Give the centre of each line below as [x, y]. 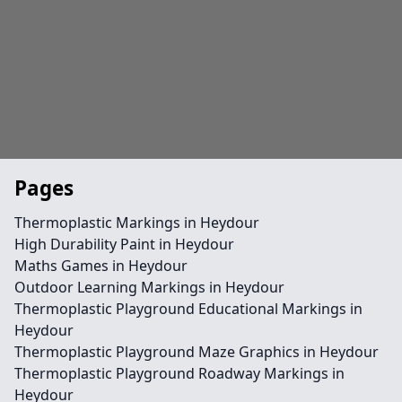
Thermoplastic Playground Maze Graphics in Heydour [197, 352]
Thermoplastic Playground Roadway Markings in [179, 373]
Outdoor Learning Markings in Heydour [149, 287]
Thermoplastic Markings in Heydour [137, 223]
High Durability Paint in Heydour [124, 244]
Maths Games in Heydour [101, 266]
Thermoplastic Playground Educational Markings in [188, 309]
